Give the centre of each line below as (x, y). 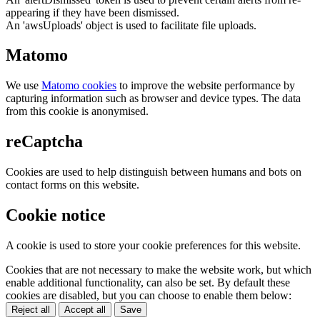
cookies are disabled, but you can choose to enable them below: (149, 295)
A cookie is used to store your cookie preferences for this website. (153, 245)
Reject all (31, 309)
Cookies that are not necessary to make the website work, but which (159, 269)
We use (24, 86)
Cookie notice (56, 215)
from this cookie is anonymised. (77, 111)
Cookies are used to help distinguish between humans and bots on (154, 172)
